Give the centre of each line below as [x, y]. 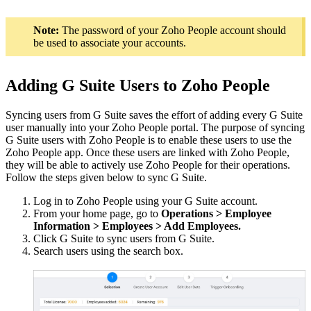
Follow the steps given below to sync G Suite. [106, 178]
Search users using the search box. [108, 251]
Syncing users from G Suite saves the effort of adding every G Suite [154, 115]
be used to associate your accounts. [110, 42]
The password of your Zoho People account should [173, 30]
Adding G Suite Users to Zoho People [138, 86]
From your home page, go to [97, 214]
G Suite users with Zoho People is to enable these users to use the [149, 140]
